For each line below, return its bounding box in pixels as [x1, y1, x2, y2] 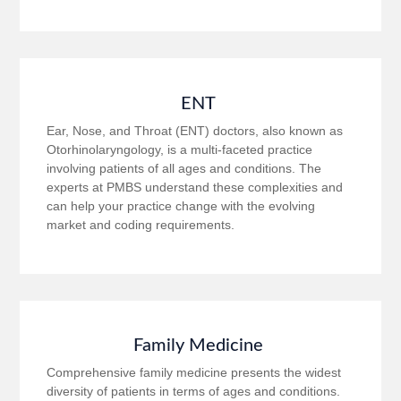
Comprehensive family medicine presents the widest [47, 364, 342, 380]
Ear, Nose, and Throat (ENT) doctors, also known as [47, 123, 344, 138]
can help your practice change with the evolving [47, 198, 316, 213]
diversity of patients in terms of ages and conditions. [47, 383, 341, 398]
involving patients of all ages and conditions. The [47, 160, 322, 175]
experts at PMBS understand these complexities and [47, 179, 344, 194]
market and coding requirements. [47, 217, 235, 232]
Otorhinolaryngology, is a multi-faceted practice [47, 141, 313, 157]
